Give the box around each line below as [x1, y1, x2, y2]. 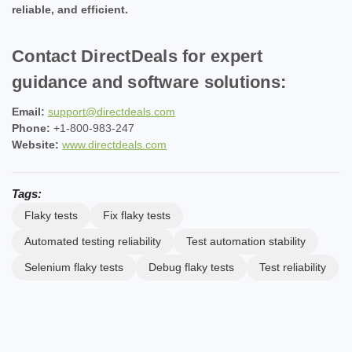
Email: [12, 104, 45, 118]
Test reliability [259, 260, 326, 273]
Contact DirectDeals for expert [12, 46, 263, 66]
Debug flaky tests [148, 260, 234, 273]
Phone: [12, 121, 50, 134]
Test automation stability [186, 234, 306, 247]
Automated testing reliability [24, 234, 161, 247]
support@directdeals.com [48, 104, 175, 118]
